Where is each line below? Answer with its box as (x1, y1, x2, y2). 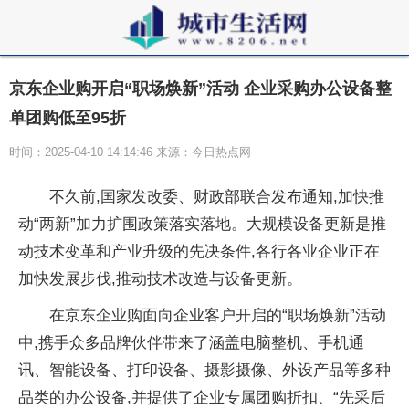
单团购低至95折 (9, 109, 126, 127)
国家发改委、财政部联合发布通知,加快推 (100, 188, 384, 205)
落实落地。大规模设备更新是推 (169, 215, 386, 233)
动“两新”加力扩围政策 (18, 215, 169, 233)
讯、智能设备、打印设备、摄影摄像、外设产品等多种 (18, 362, 391, 379)
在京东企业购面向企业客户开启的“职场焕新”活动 (49, 307, 386, 324)
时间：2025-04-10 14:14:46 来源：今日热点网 (9, 145, 251, 159)
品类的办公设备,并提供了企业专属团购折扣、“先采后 (18, 389, 385, 406)
